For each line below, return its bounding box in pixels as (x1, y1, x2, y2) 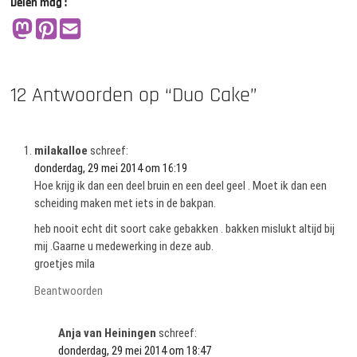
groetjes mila (34, 257, 96, 272)
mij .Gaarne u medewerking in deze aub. (34, 239, 214, 254)
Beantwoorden (34, 284, 104, 299)
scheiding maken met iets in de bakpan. (34, 196, 217, 211)
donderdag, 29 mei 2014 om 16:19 (34, 161, 188, 176)
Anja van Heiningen (58, 325, 157, 340)
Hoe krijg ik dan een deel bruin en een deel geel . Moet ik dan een (34, 178, 328, 194)
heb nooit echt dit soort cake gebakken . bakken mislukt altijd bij (34, 222, 335, 237)
